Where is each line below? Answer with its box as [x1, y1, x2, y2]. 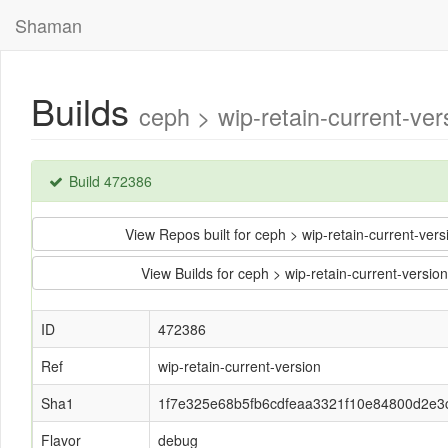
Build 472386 [65, 171, 152, 191]
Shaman [15, 12, 82, 38]
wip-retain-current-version [158, 356, 321, 376]
